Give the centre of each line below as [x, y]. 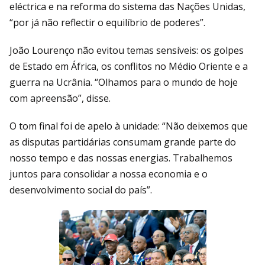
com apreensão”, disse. [60, 98]
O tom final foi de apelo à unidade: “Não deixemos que [129, 126]
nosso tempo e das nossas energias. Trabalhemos [121, 158]
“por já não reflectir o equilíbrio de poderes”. [107, 22]
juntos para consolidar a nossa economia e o [109, 174]
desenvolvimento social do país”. [81, 190]
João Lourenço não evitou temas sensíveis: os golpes [127, 50]
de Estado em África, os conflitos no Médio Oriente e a [129, 66]
